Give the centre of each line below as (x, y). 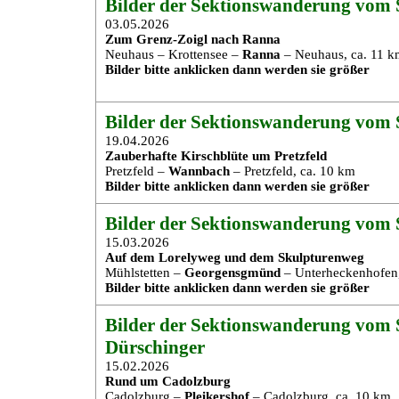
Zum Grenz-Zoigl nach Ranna (193, 39)
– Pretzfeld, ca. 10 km (293, 171)
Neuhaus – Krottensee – (174, 54)
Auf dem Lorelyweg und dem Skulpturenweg (235, 257)
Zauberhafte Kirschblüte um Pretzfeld (216, 156)
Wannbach (199, 171)
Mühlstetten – (145, 273)
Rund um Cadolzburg (168, 381)
